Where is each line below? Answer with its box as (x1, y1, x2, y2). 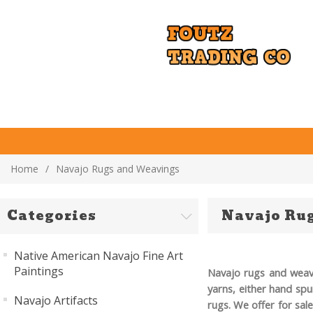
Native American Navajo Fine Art (14, 248, 183, 263)
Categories (7, 205, 96, 226)
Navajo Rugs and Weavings (56, 162, 180, 175)
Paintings (14, 263, 64, 279)
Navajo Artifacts (14, 293, 98, 308)
